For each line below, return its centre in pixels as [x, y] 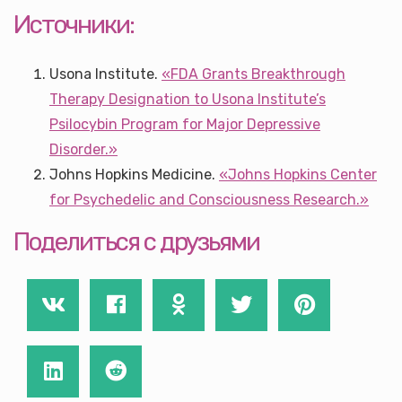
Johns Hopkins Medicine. [134, 175]
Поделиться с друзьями [136, 242]
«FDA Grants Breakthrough [253, 74]
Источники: [74, 25]
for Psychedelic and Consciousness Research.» [209, 200]
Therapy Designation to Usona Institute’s [188, 99]
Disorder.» [83, 149]
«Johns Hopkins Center [298, 175]
